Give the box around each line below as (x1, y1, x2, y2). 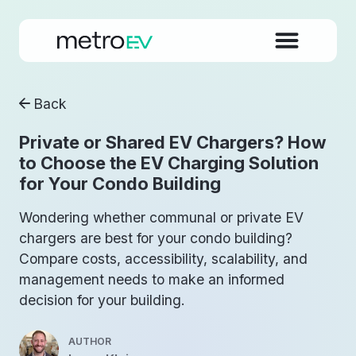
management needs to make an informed (19, 271, 284, 288)
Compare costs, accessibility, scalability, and (19, 250, 308, 268)
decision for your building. (19, 292, 185, 309)
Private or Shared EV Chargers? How (19, 131, 327, 153)
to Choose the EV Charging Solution (19, 152, 319, 173)
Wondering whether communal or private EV (19, 209, 304, 226)
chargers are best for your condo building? (19, 230, 292, 247)
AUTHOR (68, 335, 111, 348)
